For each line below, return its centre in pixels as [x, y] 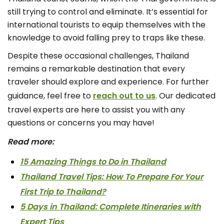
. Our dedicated [185, 96]
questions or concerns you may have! [81, 123]
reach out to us [124, 96]
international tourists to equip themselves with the [106, 25]
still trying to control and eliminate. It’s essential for [108, 12]
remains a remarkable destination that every [96, 69]
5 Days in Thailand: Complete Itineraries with [110, 207]
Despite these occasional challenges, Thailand [98, 56]
